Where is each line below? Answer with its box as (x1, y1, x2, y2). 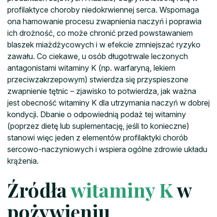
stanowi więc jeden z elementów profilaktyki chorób (7, 132, 188, 142)
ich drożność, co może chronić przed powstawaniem (7, 28, 193, 38)
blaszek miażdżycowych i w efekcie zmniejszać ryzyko (7, 39, 201, 49)
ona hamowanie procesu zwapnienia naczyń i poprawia (7, 16, 201, 26)
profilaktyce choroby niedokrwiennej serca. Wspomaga (7, 4, 199, 15)
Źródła (7, 176, 71, 202)
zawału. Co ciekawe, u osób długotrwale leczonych (7, 51, 188, 61)
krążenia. (7, 155, 39, 166)
